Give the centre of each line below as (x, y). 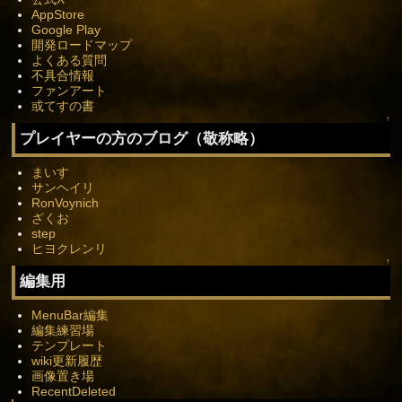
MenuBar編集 (70, 315)
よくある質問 (69, 60)
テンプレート (69, 345)
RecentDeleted (73, 391)
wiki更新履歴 (66, 360)
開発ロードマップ (81, 44)
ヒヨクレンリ (69, 248)
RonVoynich (65, 202)
